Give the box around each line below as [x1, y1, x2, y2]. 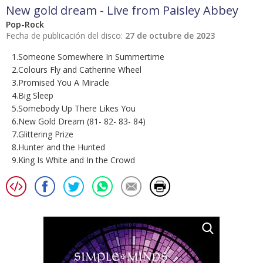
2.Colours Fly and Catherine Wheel [12, 64, 141, 76]
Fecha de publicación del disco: [6, 30, 125, 42]
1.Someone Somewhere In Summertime [12, 51, 164, 63]
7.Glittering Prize [12, 129, 73, 140]
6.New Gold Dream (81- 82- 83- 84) [12, 116, 146, 127]
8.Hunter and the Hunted [12, 141, 105, 153]
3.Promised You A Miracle [12, 77, 109, 89]
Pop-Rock [6, 19, 44, 31]
